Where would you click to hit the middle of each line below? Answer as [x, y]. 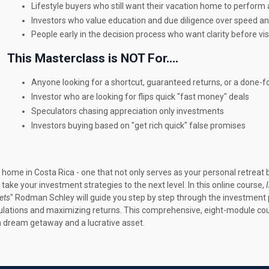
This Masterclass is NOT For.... [92, 59]
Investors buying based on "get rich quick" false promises [138, 125]
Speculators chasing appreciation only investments [127, 111]
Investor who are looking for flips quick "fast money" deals [140, 97]
